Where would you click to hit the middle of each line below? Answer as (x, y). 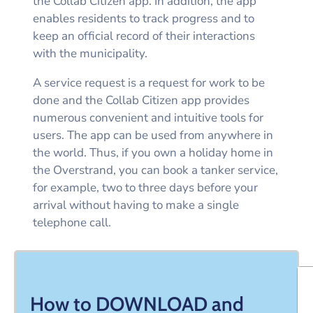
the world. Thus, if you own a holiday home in (153, 152)
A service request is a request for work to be (149, 82)
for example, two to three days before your (145, 187)
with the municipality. (90, 53)
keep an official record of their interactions (144, 36)
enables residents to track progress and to (144, 18)
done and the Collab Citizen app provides (141, 100)
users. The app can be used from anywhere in (153, 135)
